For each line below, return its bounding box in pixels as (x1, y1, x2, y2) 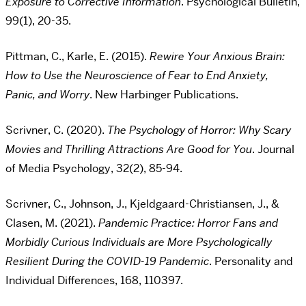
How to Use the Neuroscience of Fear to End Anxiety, (5, 68, 268, 83)
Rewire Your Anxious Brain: (150, 49, 285, 64)
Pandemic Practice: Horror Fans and (98, 216, 278, 231)
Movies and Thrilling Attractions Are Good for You (5, 142, 252, 157)
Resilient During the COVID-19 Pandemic (5, 254, 209, 269)
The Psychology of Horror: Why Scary (107, 123, 291, 138)
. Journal (252, 142, 294, 157)
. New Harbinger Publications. (89, 87, 238, 102)
